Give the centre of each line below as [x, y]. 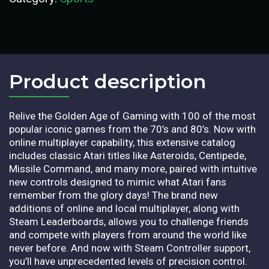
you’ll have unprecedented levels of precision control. [128, 261]
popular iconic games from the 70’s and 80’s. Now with [132, 129]
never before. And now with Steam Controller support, [130, 248]
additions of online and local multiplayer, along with [124, 208]
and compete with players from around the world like [128, 234]
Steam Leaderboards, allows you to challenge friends [129, 221]
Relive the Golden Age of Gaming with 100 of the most [132, 116]
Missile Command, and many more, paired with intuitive [133, 168]
